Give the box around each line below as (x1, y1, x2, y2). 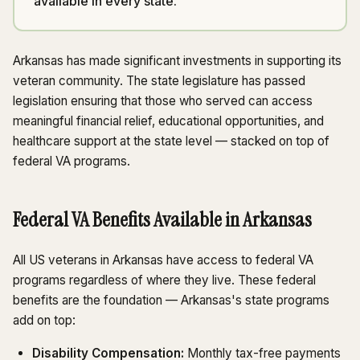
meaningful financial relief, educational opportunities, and (13, 113, 324, 129)
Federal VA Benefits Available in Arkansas (13, 207, 312, 234)
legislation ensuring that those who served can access (13, 93, 313, 109)
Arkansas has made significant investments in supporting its (13, 53, 342, 69)
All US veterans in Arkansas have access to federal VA (13, 252, 313, 268)
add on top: (13, 313, 76, 329)
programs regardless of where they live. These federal (13, 272, 316, 288)
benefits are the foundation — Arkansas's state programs (13, 292, 329, 309)
